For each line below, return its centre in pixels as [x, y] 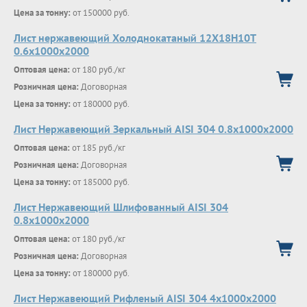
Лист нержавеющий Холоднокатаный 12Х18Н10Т [135, 38]
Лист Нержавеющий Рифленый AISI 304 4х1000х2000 [145, 298]
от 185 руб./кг [98, 148]
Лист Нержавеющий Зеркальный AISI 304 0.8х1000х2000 [153, 129]
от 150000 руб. [100, 13]
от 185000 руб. [100, 182]
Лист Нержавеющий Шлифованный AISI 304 [121, 207]
